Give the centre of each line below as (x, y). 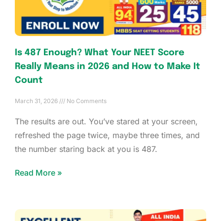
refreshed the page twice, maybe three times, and (107, 135)
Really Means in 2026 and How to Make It (108, 67)
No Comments (86, 101)
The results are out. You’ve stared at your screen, (106, 122)
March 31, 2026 (37, 101)
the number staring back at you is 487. (86, 149)
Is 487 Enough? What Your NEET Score (100, 53)
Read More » (38, 173)
